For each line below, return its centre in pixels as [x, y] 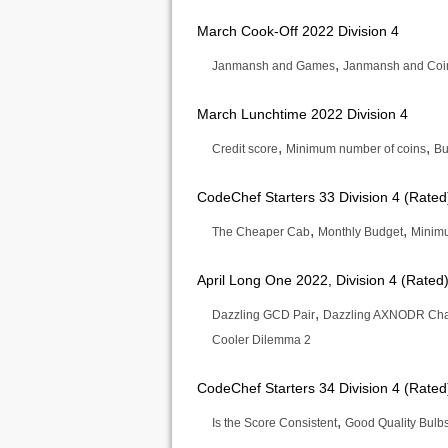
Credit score [245, 149]
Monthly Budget [360, 232]
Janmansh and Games [273, 66]
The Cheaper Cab [261, 232]
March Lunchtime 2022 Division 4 [302, 114]
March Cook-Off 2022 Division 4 [298, 31]
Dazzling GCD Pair [263, 315]
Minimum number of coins [356, 149]
